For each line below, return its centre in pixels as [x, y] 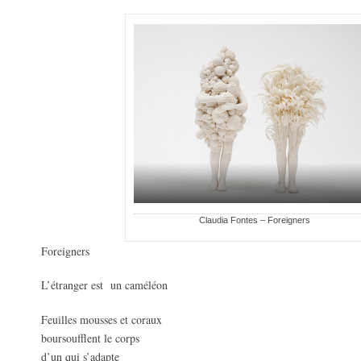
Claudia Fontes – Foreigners [255, 220]
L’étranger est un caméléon [104, 285]
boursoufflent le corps [90, 338]
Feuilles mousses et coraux [102, 319]
